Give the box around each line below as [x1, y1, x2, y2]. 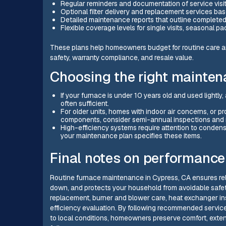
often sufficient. [60, 99, 109, 108]
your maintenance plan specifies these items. [60, 131, 202, 141]
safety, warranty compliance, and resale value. [50, 52, 194, 62]
